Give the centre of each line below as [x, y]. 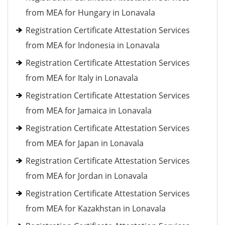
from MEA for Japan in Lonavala [85, 143]
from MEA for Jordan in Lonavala [87, 176]
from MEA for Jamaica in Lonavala [89, 110]
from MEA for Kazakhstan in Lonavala [96, 208]
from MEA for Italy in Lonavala [82, 78]
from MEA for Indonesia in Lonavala [93, 45]
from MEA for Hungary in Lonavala [90, 13]
